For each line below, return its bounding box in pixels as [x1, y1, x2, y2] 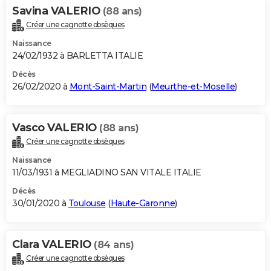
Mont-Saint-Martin [69, 81, 146, 93]
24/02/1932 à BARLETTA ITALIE [12, 50, 143, 62]
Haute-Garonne [110, 198, 175, 209]
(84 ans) [94, 239, 134, 251]
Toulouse [68, 198, 106, 209]
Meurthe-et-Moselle [151, 81, 235, 93]
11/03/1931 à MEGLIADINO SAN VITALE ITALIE [12, 167, 201, 178]
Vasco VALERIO [12, 121, 99, 135]
